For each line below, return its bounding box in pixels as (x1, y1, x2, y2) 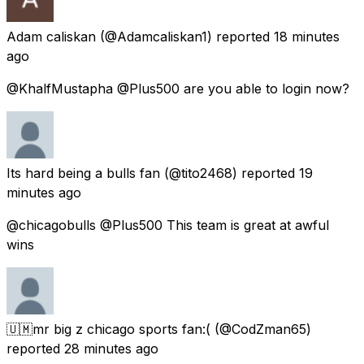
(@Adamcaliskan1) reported (100, 28, 270, 45)
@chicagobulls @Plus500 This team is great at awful (6, 217, 329, 234)
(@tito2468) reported (164, 165, 295, 182)
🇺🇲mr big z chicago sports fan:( (6, 321, 210, 338)
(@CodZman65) (214, 321, 311, 338)
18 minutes (274, 28, 340, 45)
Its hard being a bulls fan (6, 165, 160, 182)
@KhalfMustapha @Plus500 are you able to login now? (6, 80, 349, 97)
